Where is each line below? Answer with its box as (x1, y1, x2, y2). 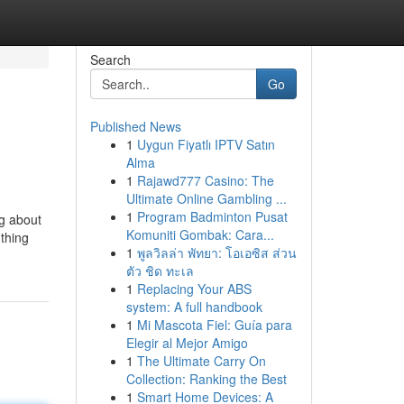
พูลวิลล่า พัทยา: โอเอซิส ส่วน (136, 243, 297, 262)
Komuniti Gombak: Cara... (125, 225, 274, 243)
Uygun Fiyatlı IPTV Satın (136, 135, 275, 153)
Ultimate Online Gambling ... (125, 189, 287, 207)
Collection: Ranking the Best (125, 370, 287, 388)
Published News (89, 117, 181, 135)
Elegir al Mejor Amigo (125, 334, 248, 352)
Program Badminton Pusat (136, 207, 288, 225)
